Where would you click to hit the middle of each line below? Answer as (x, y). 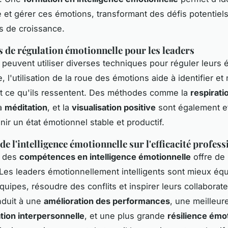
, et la (60, 108)
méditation (26, 108)
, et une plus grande (126, 216)
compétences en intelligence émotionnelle (105, 157)
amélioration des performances (107, 201)
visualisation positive (114, 108)
